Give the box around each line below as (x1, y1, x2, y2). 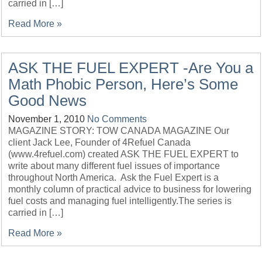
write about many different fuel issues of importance (8, 161, 220, 171)
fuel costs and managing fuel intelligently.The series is (8, 196, 232, 206)
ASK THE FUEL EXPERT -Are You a (8, 59, 254, 77)
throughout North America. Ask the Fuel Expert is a (8, 173, 219, 182)
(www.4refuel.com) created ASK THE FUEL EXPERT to (8, 149, 239, 159)
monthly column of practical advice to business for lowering (8, 184, 252, 194)
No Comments (87, 114, 147, 124)
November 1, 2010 (8, 114, 85, 124)
